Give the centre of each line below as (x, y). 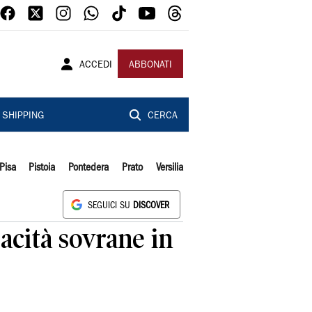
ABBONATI (150, 65)
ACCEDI (96, 65)
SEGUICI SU (110, 206)
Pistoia (42, 168)
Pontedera (89, 168)
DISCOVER (151, 206)
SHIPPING (23, 116)
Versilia (169, 168)
